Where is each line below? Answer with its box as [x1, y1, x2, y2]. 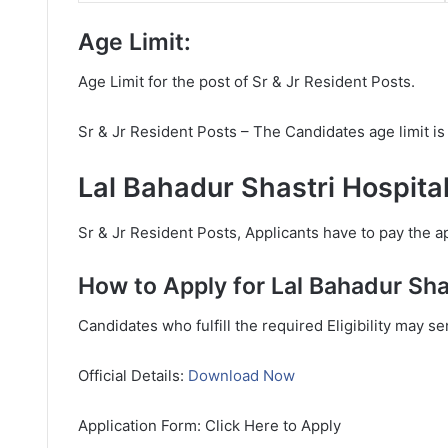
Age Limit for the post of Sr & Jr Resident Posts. [78, 72, 415, 91]
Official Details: [78, 366, 188, 385]
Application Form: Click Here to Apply [78, 416, 341, 435]
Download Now [188, 366, 295, 385]
